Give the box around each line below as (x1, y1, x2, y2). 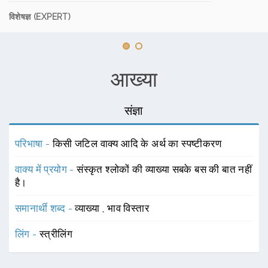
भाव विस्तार (107, 202, 150, 214)
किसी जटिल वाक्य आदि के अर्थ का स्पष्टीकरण (52, 138, 222, 150)
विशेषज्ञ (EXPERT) (9, 12, 71, 22)
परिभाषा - (15, 138, 53, 150)
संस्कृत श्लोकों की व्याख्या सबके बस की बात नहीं (77, 163, 252, 175)
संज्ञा (124, 103, 144, 118)
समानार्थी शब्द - (15, 202, 75, 214)
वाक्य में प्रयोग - (15, 163, 77, 175)
